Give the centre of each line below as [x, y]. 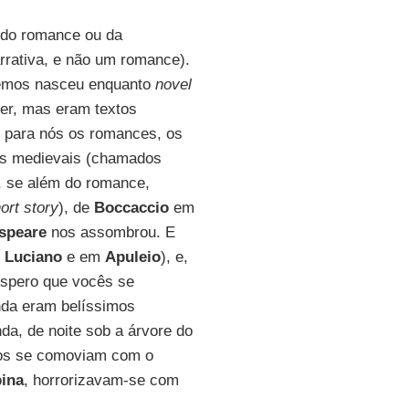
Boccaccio [131, 208]
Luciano [33, 257]
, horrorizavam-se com [101, 380]
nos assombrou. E [110, 232]
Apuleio [132, 257]
